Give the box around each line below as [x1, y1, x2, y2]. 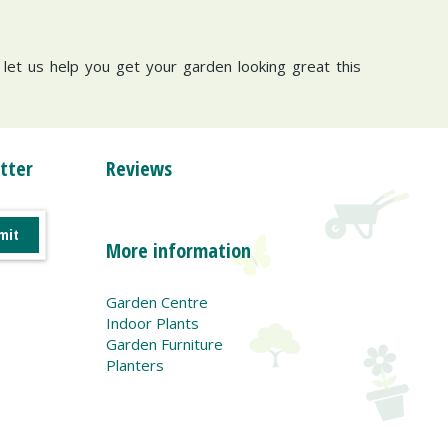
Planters [106, 354, 164, 375]
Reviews [106, 154, 172, 182]
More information [106, 236, 251, 264]
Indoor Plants [106, 312, 199, 333]
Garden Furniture [106, 333, 223, 354]
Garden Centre [106, 291, 208, 312]
